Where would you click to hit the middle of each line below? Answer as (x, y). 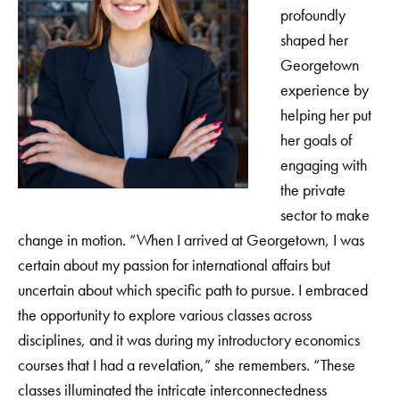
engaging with (324, 164)
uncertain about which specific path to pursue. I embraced (193, 289)
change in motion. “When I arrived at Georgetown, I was (191, 239)
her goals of (316, 139)
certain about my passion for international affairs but (174, 264)
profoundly (313, 14)
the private (313, 189)
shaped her (314, 39)
